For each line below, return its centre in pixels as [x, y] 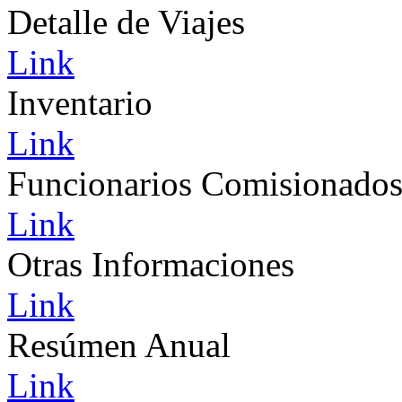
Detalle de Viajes [126, 22]
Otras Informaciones [151, 264]
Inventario [80, 103]
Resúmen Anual [119, 345]
